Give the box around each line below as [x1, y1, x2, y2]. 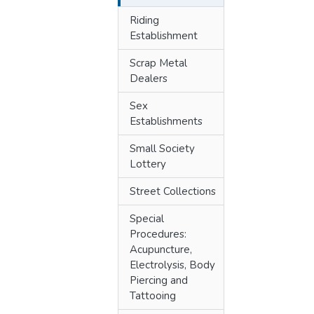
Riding [130, 13, 159, 27]
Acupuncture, [130, 243, 192, 257]
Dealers [130, 71, 168, 86]
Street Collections [130, 184, 216, 198]
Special [130, 212, 164, 226]
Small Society [130, 142, 195, 156]
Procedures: [130, 227, 186, 241]
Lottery [130, 157, 166, 171]
